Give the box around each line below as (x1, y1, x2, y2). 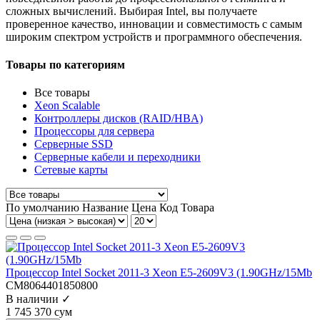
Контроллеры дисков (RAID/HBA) (34, 112, 203, 125)
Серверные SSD (34, 138, 113, 151)
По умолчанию (6, 201, 79, 214)
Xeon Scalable (34, 99, 100, 112)
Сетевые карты (34, 164, 108, 176)
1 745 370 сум (6, 306, 72, 319)
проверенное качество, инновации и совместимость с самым (6, 17, 302, 30)
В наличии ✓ (6, 293, 71, 306)
